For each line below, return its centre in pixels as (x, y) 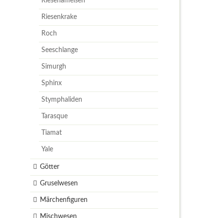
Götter (49, 167)
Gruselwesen (59, 183)
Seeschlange (60, 50)
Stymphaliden (62, 100)
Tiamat (52, 133)
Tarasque (55, 116)
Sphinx (52, 83)
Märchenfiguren (64, 200)
